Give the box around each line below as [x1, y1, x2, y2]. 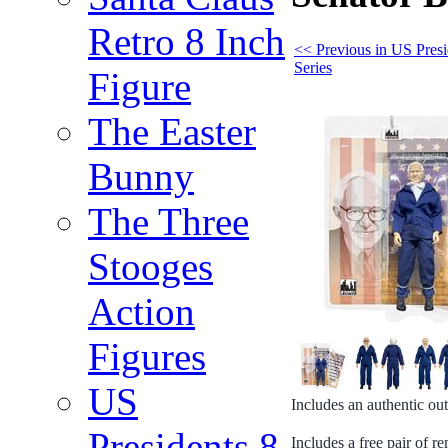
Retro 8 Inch [88, 20, 285, 63]
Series [294, 58, 332, 76]
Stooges [88, 245, 213, 288]
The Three [88, 200, 249, 243]
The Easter [88, 110, 256, 153]
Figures [88, 335, 206, 378]
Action [88, 290, 195, 333]
